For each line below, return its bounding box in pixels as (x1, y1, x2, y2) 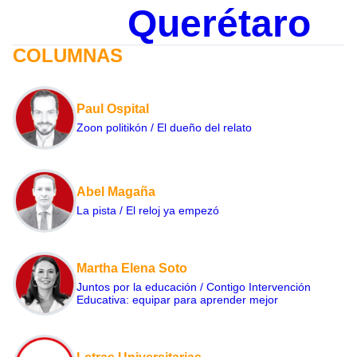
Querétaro (127, 2, 311, 45)
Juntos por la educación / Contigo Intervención (76, 280, 311, 294)
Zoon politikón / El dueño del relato (76, 121, 252, 135)
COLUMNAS (13, 45, 123, 67)
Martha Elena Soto (76, 261, 187, 276)
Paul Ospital (76, 102, 149, 116)
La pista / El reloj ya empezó (76, 204, 219, 218)
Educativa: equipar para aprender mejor (76, 293, 278, 307)
